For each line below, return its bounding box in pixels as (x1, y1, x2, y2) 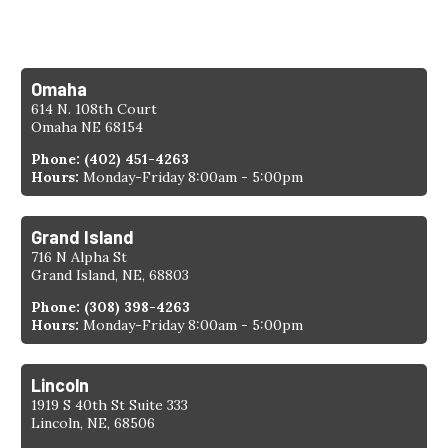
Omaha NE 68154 (31, 117, 144, 136)
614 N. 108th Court (31, 99, 158, 118)
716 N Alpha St (31, 247, 128, 266)
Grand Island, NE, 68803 (31, 265, 190, 284)
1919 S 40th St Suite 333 (31, 395, 189, 414)
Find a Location (181, 4, 302, 25)
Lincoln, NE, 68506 (31, 413, 156, 432)
